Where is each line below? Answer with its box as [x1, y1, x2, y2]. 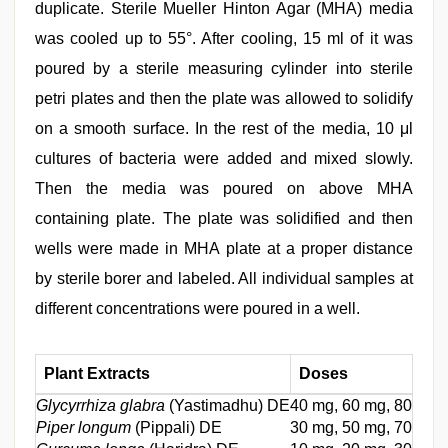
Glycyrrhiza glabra [36, 397, 165, 414]
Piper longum [36, 419, 135, 436]
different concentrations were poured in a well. [35, 300, 360, 317]
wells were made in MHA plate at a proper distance [35, 240, 413, 257]
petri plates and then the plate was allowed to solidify [35, 90, 413, 107]
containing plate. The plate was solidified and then [35, 210, 413, 227]
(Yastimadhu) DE [165, 397, 290, 414]
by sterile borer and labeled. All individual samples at [35, 270, 413, 287]
